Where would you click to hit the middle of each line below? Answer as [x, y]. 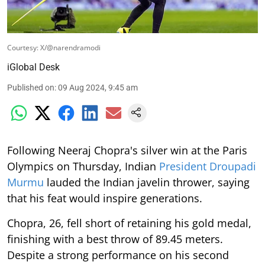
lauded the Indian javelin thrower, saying [147, 182]
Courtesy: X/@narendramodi [54, 47]
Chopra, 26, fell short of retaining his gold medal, [129, 223]
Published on [31, 87]
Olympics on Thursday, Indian [83, 166]
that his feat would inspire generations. [105, 198]
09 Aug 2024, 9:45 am [98, 87]
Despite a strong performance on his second [118, 255]
